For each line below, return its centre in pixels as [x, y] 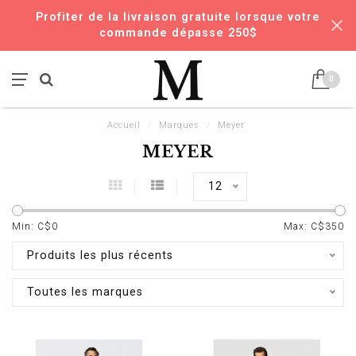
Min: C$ [32, 226]
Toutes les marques [85, 292]
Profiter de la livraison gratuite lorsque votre [178, 17]
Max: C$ [304, 226]
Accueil [124, 125]
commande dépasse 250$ [178, 33]
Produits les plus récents [100, 255]
